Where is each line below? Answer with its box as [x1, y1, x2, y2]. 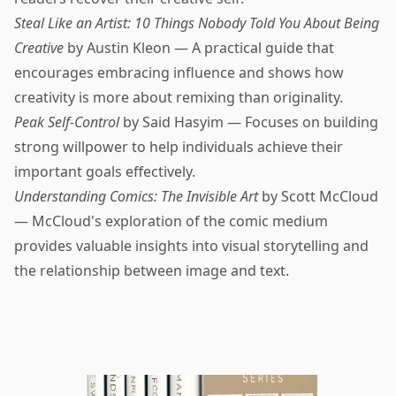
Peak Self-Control [14, 112, 119, 132]
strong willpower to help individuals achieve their [14, 137, 343, 156]
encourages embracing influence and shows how [14, 63, 344, 82]
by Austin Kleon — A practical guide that [64, 38, 334, 57]
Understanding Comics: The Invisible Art [14, 187, 258, 206]
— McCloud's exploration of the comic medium [14, 211, 328, 231]
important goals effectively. [14, 162, 195, 181]
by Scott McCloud [258, 187, 378, 206]
